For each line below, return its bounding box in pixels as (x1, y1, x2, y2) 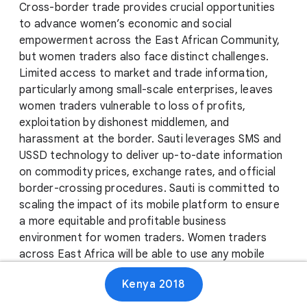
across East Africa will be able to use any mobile (19, 247, 265, 262)
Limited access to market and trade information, (19, 66, 268, 81)
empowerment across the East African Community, (19, 34, 280, 48)
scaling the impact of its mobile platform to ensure (19, 198, 280, 212)
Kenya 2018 (121, 278, 186, 291)
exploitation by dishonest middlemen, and (19, 116, 229, 130)
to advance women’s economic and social (19, 17, 232, 32)
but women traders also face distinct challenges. (19, 50, 269, 64)
